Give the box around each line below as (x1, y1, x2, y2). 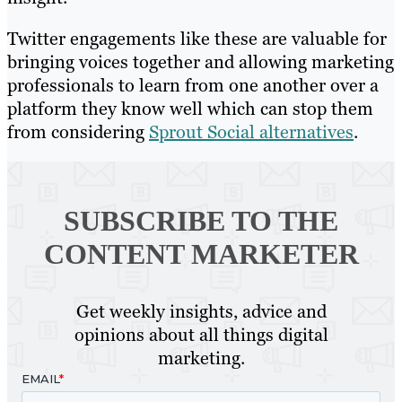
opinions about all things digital (74, 323, 328, 347)
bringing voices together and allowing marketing (7, 50, 394, 74)
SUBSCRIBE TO (64, 205, 272, 238)
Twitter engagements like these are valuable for (7, 27, 387, 51)
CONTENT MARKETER (43, 238, 359, 271)
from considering (7, 120, 149, 144)
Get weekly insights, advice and (75, 300, 327, 324)
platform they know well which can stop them (7, 97, 373, 121)
